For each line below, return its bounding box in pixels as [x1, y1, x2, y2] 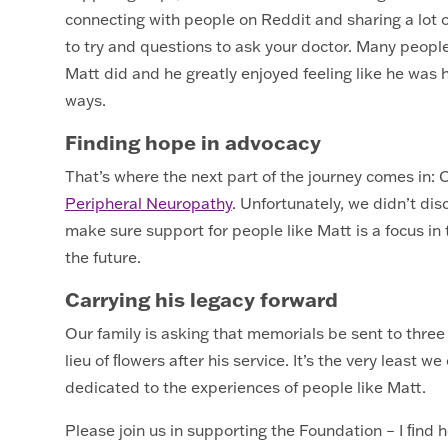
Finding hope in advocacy [64, 129, 321, 155]
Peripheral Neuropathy [64, 193, 232, 213]
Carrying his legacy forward [64, 286, 338, 312]
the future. [64, 247, 149, 267]
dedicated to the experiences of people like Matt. [64, 377, 434, 397]
